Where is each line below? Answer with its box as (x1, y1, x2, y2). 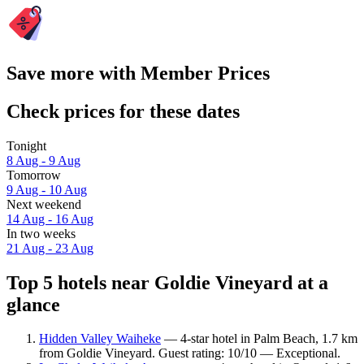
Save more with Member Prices (6, 62, 270, 84)
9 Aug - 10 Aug (6, 182, 87, 197)
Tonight (6, 138, 46, 153)
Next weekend (6, 197, 81, 211)
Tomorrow (6, 167, 61, 182)
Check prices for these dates (6, 100, 240, 122)
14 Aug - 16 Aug (6, 211, 93, 226)
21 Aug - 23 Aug (6, 240, 93, 255)
